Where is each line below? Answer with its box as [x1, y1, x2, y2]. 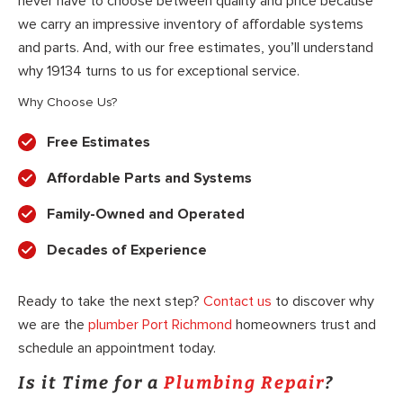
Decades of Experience [47, 241, 207, 260]
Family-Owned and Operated [47, 205, 245, 224]
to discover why [272, 292, 374, 311]
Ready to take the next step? [18, 292, 203, 311]
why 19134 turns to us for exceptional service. [18, 61, 300, 80]
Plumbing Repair [164, 372, 325, 393]
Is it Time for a [18, 372, 164, 393]
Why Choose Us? [18, 94, 117, 111]
